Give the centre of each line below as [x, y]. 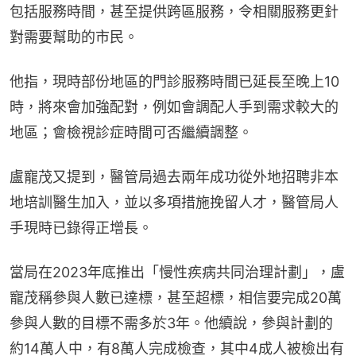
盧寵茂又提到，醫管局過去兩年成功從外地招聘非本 [174, 177]
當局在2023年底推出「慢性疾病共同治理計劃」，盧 [177, 273]
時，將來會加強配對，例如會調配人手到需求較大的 [174, 107]
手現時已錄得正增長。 [81, 228]
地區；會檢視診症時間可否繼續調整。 [131, 133]
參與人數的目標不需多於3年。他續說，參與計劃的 [171, 323]
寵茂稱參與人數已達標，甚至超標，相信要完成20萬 [176, 298]
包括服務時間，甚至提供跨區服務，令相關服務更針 [174, 12]
